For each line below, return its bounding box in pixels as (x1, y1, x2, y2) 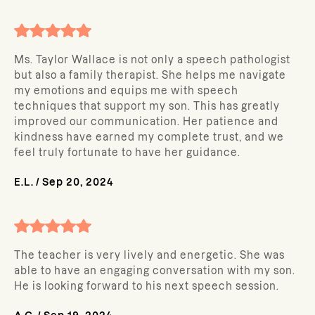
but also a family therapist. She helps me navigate (14, 70, 286, 81)
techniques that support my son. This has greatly (14, 101, 280, 112)
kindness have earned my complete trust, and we (14, 131, 284, 143)
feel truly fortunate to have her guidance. (14, 147, 240, 158)
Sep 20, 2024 (42, 176, 114, 188)
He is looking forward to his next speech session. (14, 281, 279, 292)
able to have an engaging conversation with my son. (14, 265, 295, 276)
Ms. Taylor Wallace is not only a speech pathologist (14, 54, 290, 65)
